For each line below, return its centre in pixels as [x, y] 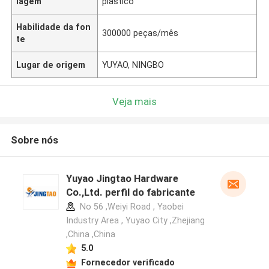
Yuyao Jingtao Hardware [122, 179]
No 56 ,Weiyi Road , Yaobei [130, 207]
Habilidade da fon [54, 27]
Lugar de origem [51, 65]
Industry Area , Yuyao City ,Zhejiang [135, 221]
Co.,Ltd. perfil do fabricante [130, 192]
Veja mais [134, 101]
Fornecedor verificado [128, 262]
